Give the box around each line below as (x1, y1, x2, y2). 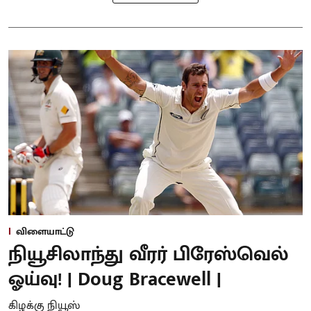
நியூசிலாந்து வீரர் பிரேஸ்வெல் (8, 238, 289, 271)
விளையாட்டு (16, 224, 74, 240)
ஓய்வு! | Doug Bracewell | (8, 263, 221, 296)
